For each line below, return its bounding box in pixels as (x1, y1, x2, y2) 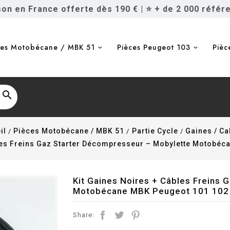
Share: (72, 211, 94, 219)
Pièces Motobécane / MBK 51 (13, 127, 125, 135)
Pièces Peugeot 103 (117, 42, 190, 52)
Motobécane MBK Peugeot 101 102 (72, 186, 229, 196)
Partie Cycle (131, 127, 178, 135)
